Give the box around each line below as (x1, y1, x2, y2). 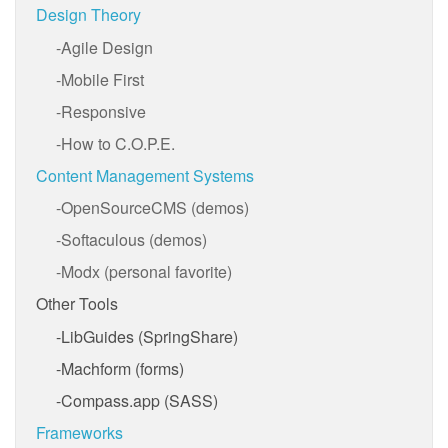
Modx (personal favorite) (61, 260, 232, 283)
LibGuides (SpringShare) (61, 324, 238, 348)
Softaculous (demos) (61, 228, 207, 251)
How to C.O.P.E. (61, 131, 175, 155)
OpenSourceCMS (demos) (61, 196, 249, 219)
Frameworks (36, 420, 123, 444)
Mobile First (61, 67, 144, 91)
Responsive (61, 99, 146, 123)
